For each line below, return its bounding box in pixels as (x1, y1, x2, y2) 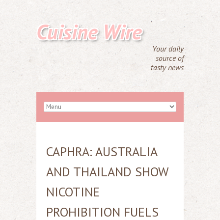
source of (156, 53, 184, 63)
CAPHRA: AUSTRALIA (46, 143, 157, 160)
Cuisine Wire (36, 18, 142, 45)
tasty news (151, 62, 184, 72)
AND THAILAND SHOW (46, 164, 168, 180)
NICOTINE (46, 184, 100, 200)
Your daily (152, 44, 184, 54)
